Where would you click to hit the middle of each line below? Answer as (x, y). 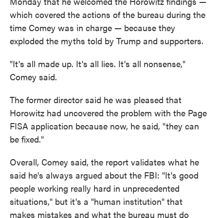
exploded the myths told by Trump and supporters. (107, 41)
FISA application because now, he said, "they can (104, 126)
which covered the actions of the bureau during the (108, 14)
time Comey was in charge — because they (92, 27)
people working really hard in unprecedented (95, 188)
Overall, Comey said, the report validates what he (104, 162)
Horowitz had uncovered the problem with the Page (108, 113)
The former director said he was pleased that (96, 100)
